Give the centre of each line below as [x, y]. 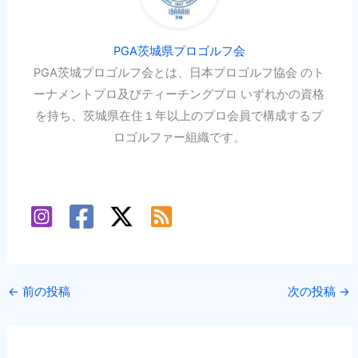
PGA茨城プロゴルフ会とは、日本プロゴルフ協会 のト [179, 73]
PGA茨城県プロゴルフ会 [179, 52]
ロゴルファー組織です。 [179, 138]
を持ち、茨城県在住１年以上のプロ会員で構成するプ [179, 116]
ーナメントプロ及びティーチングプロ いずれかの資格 [179, 95]
